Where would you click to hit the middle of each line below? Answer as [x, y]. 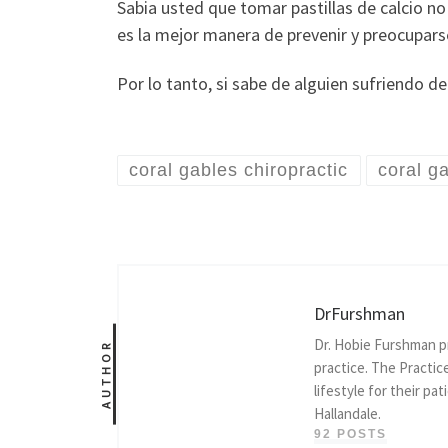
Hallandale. [347, 414]
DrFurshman [359, 314]
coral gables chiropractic [239, 170]
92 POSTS [350, 434]
